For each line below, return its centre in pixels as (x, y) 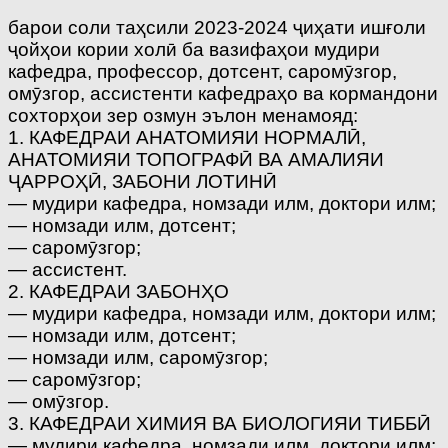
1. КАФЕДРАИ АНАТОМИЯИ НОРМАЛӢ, (187, 137)
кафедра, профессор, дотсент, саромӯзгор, (202, 71)
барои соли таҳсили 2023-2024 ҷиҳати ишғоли (217, 27)
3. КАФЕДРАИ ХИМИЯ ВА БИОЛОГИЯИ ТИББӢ (219, 423)
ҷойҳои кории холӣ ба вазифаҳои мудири (194, 49)
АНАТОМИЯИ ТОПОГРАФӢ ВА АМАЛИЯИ (196, 159)
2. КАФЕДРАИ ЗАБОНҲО (118, 291)
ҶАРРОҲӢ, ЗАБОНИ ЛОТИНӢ (142, 181)
